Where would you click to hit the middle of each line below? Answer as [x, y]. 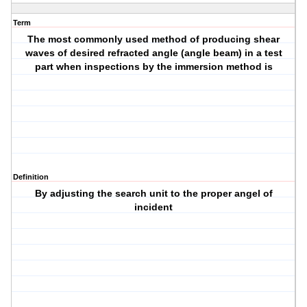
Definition [31, 177]
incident [154, 207]
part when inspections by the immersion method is [153, 67]
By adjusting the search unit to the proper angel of [153, 194]
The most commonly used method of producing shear [154, 39]
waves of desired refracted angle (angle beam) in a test [153, 53]
